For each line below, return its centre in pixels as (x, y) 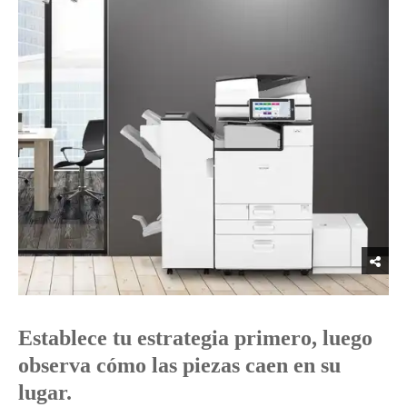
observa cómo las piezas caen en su (179, 365)
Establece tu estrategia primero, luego (195, 338)
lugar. (45, 392)
